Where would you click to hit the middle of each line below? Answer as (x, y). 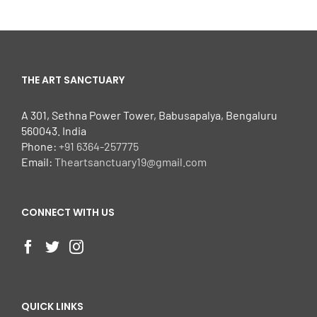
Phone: (40, 146)
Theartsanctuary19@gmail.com (131, 162)
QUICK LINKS (52, 307)
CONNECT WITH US (68, 213)
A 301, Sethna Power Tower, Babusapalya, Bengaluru (149, 115)
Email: (38, 162)
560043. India (54, 131)
